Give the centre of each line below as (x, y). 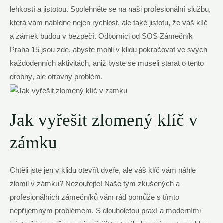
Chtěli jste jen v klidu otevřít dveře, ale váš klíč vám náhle (103, 170)
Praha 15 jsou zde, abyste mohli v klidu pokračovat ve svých (109, 50)
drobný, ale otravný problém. (56, 76)
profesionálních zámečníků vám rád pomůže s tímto (95, 197)
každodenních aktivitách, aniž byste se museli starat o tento (107, 63)
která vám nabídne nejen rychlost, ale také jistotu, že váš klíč (109, 23)
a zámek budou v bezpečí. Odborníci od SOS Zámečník (101, 36)
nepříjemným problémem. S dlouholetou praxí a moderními (105, 210)
